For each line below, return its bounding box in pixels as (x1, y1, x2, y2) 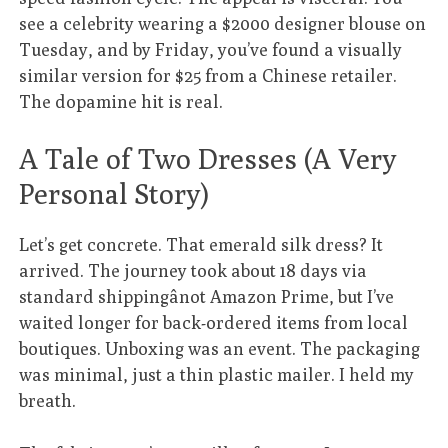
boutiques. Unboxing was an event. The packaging (19, 338, 421, 360)
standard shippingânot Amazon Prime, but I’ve (19, 286, 395, 308)
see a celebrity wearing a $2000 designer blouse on (19, 12, 427, 34)
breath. (19, 390, 77, 412)
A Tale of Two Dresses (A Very (19, 142, 397, 176)
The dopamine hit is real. (19, 90, 224, 112)
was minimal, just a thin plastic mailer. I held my (19, 364, 415, 386)
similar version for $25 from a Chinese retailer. (19, 64, 398, 86)
